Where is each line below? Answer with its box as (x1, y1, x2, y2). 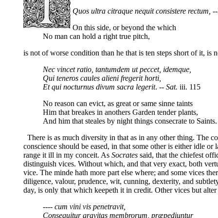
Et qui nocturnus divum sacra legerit (43, 82, 155, 91)
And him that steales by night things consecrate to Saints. (43, 116, 217, 125)
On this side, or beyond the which (73, 23, 176, 32)
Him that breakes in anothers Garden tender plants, (43, 108, 198, 116)
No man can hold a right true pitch (43, 32, 148, 40)
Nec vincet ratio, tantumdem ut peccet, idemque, (43, 65, 191, 73)
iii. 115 (180, 82, 200, 91)
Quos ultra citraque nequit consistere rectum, (73, 6, 211, 15)
